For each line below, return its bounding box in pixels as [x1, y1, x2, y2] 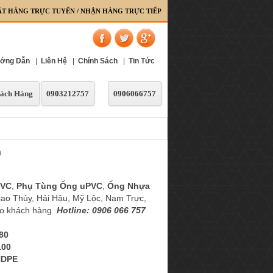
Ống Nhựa [107, 181, 150, 191]
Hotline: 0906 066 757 [56, 205, 146, 215]
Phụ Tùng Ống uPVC [16, 181, 102, 191]
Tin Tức [129, 57, 155, 65]
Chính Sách [78, 57, 118, 65]
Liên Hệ [41, 57, 67, 65]
